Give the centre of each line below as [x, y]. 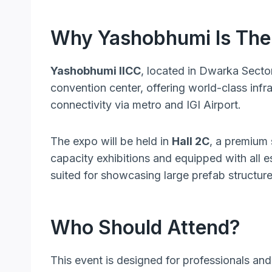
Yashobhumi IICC [96, 70]
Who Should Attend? [145, 227]
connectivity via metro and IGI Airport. [146, 104]
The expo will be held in [111, 141]
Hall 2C [191, 141]
